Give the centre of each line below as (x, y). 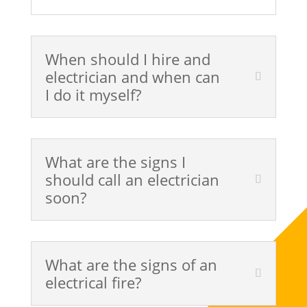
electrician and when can (132, 76)
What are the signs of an (131, 264)
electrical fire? (93, 282)
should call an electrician (132, 179)
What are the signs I (115, 161)
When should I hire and (127, 59)
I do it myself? (93, 94)
